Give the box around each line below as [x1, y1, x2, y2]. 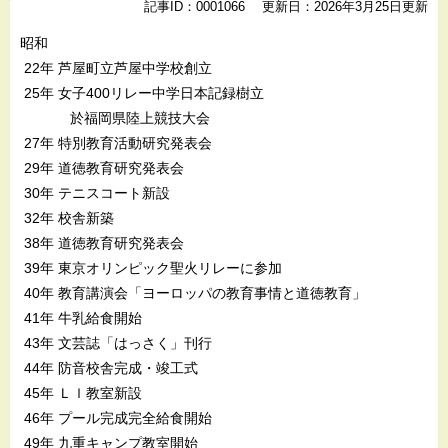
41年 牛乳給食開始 [20, 309, 142, 326]
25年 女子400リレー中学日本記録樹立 [20, 84, 264, 101]
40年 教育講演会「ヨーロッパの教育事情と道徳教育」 [20, 284, 366, 301]
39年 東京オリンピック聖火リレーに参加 [20, 259, 282, 276]
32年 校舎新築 [20, 209, 114, 226]
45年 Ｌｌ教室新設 [20, 384, 142, 401]
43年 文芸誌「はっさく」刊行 [20, 334, 212, 351]
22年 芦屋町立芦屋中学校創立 [20, 59, 212, 76]
